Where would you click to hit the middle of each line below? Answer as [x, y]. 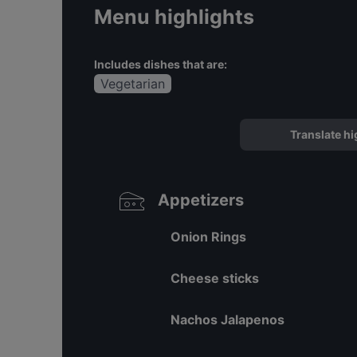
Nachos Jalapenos [228, 320]
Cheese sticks [215, 278]
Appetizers [201, 200]
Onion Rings [208, 237]
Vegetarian [133, 84]
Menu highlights [174, 17]
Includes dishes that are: [161, 64]
